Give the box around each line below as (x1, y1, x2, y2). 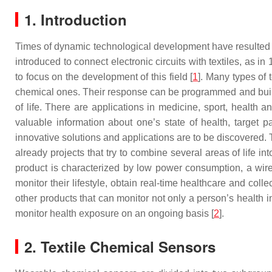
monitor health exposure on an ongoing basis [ (15, 208, 214, 219)
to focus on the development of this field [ (15, 72, 193, 82)
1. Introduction (24, 9, 127, 30)
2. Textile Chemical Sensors (24, 236, 216, 257)
